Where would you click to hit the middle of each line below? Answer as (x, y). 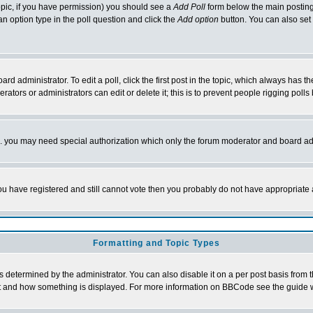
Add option (198, 20)
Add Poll (189, 7)
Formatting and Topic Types (156, 243)
